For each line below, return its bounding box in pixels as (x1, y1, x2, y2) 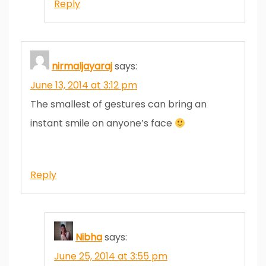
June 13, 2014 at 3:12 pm (30, 78, 137, 92)
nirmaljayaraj (52, 59, 112, 73)
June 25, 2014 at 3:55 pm (54, 249, 167, 263)
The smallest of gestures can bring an (30, 97, 207, 111)
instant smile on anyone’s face (30, 116, 175, 130)
